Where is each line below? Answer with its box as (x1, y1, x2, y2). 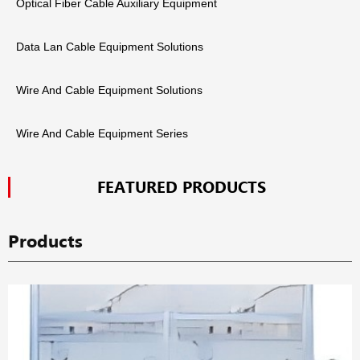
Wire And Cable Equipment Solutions (16, 84, 202, 97)
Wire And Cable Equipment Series (16, 128, 188, 141)
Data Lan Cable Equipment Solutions (16, 41, 203, 54)
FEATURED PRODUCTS (96, 177, 266, 198)
